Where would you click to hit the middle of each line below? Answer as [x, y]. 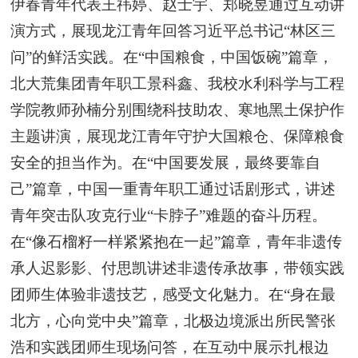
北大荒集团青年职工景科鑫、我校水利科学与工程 [178, 83]
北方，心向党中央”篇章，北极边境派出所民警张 [173, 320]
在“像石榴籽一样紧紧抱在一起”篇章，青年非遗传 [177, 241]
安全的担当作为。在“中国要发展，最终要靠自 [166, 162]
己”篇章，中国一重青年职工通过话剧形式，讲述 [173, 189]
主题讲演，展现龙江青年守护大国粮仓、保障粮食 [178, 136]
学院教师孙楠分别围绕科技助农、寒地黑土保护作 [178, 109]
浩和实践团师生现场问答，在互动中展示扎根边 [170, 347]
